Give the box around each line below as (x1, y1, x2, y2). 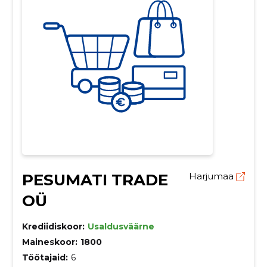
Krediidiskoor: (21, 221, 85, 232)
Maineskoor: (21, 237, 77, 247)
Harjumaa (189, 170, 237, 182)
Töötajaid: (21, 252, 68, 263)
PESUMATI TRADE (21, 170, 168, 190)
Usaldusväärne (87, 221, 154, 232)
